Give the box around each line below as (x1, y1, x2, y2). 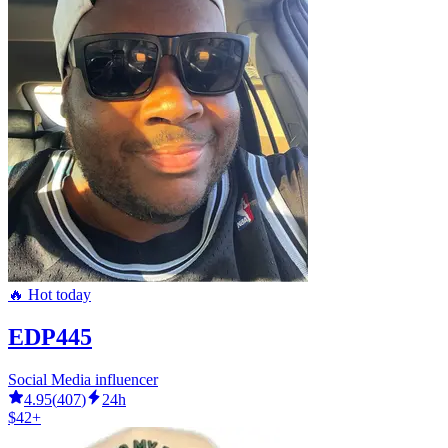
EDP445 (8, 323, 92, 350)
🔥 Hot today (8, 285, 91, 303)
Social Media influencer (8, 370, 158, 388)
